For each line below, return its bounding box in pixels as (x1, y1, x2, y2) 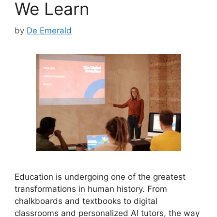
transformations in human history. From (15, 184, 167, 194)
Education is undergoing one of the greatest (15, 171, 186, 182)
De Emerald (27, 25, 72, 35)
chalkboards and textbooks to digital (15, 196, 157, 206)
